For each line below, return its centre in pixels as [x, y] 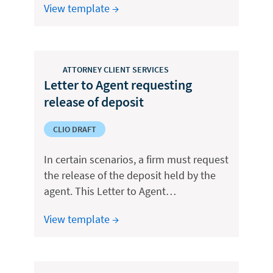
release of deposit [94, 102]
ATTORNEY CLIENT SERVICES [116, 69]
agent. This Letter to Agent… [110, 191]
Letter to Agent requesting [118, 85]
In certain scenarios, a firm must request [136, 159]
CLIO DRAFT [75, 129]
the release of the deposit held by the [130, 175]
